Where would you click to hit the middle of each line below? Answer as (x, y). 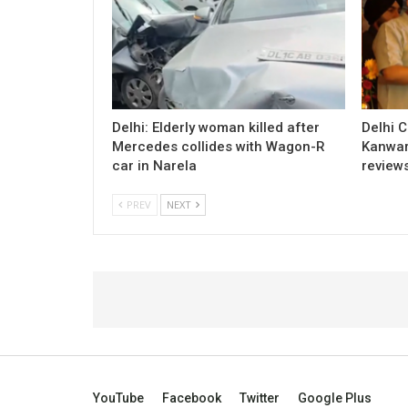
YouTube (118, 398)
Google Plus (335, 398)
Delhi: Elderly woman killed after (216, 127)
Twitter (260, 398)
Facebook (192, 398)
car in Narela (154, 165)
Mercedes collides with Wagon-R (219, 146)
